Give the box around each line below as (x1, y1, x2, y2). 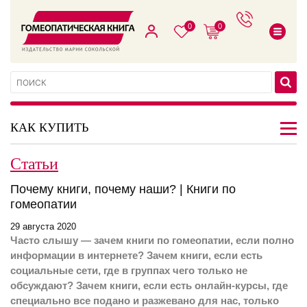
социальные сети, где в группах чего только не (10, 265, 247, 276)
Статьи (10, 152, 58, 174)
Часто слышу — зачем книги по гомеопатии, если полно (10, 234, 294, 246)
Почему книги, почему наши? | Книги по (10, 182, 236, 196)
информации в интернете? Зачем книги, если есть (10, 249, 262, 261)
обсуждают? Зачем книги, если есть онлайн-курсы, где (10, 280, 288, 291)
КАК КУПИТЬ (10, 119, 88, 135)
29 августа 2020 (10, 221, 76, 232)
